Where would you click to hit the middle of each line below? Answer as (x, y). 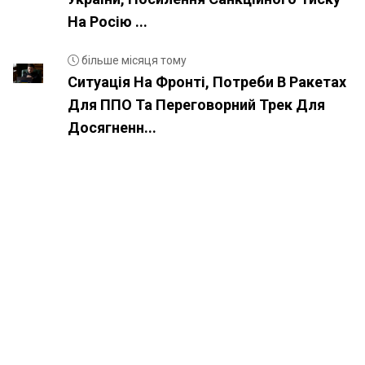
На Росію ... (108, 22)
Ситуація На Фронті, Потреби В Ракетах (207, 82)
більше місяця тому (132, 60)
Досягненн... (112, 128)
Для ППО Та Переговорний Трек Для (196, 105)
